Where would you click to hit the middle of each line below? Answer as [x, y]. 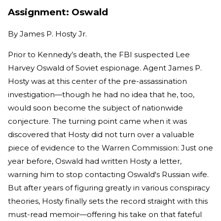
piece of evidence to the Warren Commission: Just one [110, 147]
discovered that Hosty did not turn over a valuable [101, 134]
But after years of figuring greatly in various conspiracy [109, 187]
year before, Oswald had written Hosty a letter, [95, 161]
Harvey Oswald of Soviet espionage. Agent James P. [105, 68]
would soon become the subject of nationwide [95, 108]
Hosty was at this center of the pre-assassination [97, 81]
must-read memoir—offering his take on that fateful [105, 214]
